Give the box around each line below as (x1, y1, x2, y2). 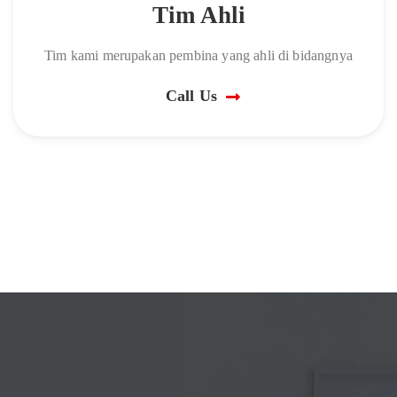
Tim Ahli (152, 2, 245, 28)
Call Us (165, 87, 217, 105)
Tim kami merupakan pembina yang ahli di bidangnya (44, 48, 353, 63)
